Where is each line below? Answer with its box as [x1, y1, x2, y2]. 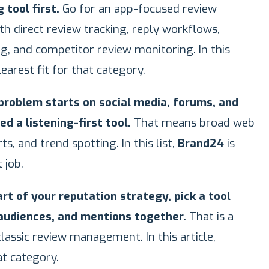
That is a [186, 209, 234, 224]
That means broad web [131, 115, 255, 130]
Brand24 [178, 136, 224, 151]
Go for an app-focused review [59, 1, 217, 16]
